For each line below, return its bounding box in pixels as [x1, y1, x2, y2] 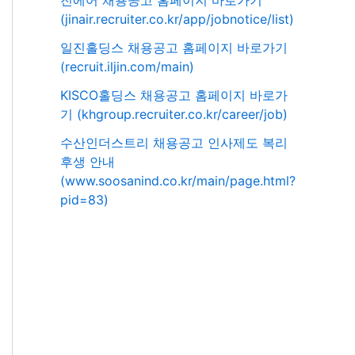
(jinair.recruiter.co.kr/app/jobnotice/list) [60, 11, 294, 28]
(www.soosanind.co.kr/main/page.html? [60, 173, 296, 189]
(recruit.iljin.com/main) [60, 59, 194, 75]
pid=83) [60, 192, 109, 208]
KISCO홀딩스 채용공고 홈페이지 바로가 [60, 87, 288, 104]
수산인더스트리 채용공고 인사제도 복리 [60, 135, 288, 151]
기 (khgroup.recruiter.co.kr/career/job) [60, 106, 288, 123]
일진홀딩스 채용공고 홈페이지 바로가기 [60, 40, 288, 56]
